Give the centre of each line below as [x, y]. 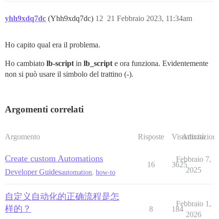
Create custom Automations [54, 159]
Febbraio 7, [193, 159]
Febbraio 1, [193, 204]
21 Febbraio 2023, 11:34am [150, 19]
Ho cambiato [26, 64]
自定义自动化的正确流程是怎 [62, 197]
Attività [193, 137]
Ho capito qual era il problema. [53, 45]
